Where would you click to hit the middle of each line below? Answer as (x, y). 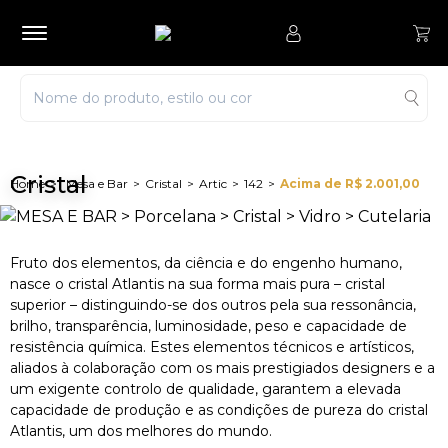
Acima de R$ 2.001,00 (350, 183)
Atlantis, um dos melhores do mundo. (141, 431)
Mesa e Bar (97, 183)
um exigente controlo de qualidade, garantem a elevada (205, 389)
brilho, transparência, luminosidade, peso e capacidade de (208, 326)
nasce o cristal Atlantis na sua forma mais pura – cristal (197, 284)
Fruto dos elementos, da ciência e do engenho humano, (206, 263)
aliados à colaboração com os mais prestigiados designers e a (222, 368)
